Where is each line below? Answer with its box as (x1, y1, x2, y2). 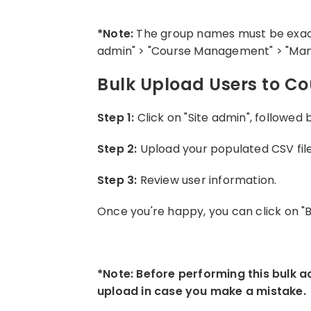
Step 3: (97, 172, 140, 188)
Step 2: (97, 141, 137, 157)
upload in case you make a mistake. (97, 283, 306, 299)
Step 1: (97, 110, 135, 126)
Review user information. (140, 172, 277, 188)
